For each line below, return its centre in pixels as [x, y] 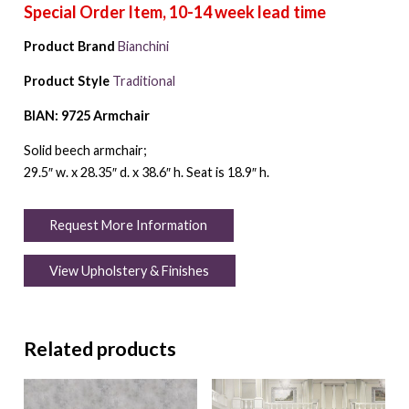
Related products [100, 349]
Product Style [66, 80]
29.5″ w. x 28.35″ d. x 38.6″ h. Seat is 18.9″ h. [146, 172]
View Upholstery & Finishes [130, 271]
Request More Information [129, 225]
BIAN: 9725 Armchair [86, 115]
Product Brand [69, 46]
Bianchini [143, 46]
